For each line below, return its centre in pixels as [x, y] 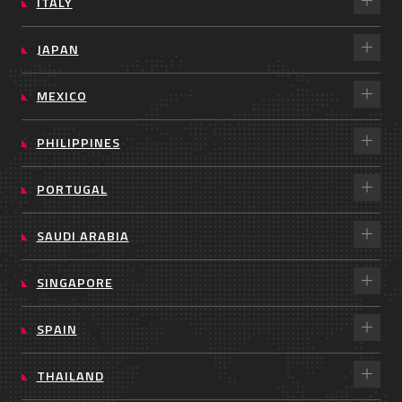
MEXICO [61, 96]
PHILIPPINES [78, 142]
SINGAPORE [74, 282]
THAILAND [70, 376]
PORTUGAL [72, 189]
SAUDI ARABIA [83, 236]
